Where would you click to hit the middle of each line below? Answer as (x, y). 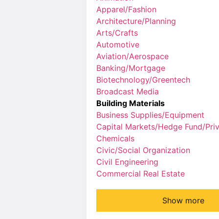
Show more (183, 200)
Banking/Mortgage (131, 68)
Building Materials (131, 103)
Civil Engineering (127, 162)
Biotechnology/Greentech (143, 80)
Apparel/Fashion (126, 9)
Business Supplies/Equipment (150, 115)
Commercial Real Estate (141, 174)
